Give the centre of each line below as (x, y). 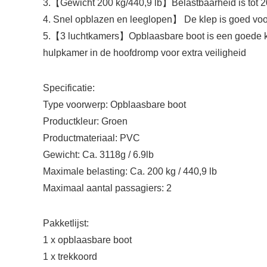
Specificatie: (69, 88)
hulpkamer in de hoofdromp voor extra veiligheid (145, 53)
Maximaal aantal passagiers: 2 (107, 188)
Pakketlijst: (66, 223)
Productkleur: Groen (85, 121)
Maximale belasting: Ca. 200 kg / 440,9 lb (130, 171)
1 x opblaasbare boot (87, 240)
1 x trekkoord (70, 257)
